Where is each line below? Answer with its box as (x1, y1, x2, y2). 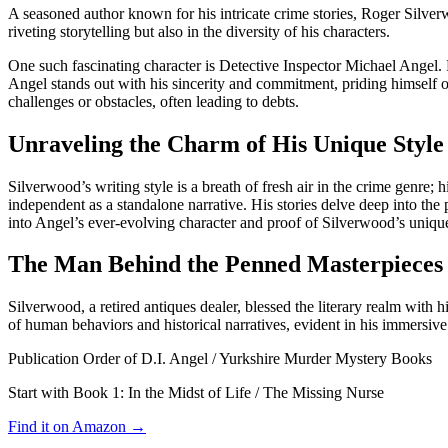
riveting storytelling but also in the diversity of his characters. (8, 22, 390, 40)
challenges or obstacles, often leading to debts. (8, 92, 299, 110)
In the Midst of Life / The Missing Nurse (128, 384, 384, 402)
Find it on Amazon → (8, 418, 146, 436)
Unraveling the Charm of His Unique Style (8, 130, 444, 157)
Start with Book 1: (8, 384, 128, 402)
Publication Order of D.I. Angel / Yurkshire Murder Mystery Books (8, 350, 432, 368)
